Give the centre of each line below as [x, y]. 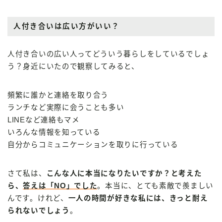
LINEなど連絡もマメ [44, 120]
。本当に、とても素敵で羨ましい [155, 186]
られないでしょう [39, 211]
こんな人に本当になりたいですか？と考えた [124, 174]
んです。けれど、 [38, 198]
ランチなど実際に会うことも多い [66, 108]
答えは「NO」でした [60, 186]
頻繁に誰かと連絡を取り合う [58, 95]
